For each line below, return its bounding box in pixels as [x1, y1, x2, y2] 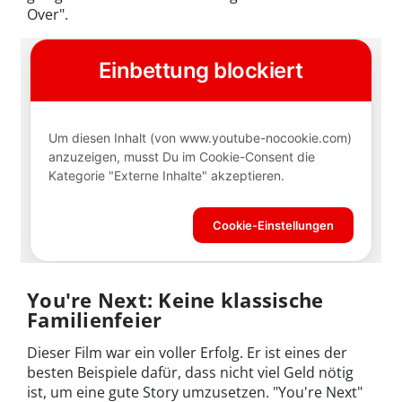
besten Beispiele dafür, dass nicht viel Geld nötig [27, 362, 354, 382]
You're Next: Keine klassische [27, 285, 324, 313]
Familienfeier [27, 305, 162, 333]
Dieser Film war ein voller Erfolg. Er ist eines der [27, 342, 347, 363]
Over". [27, 4, 68, 25]
